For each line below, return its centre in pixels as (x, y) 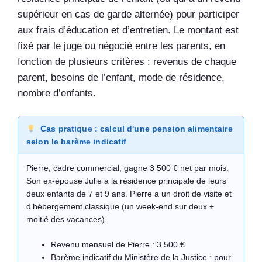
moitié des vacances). (67, 220)
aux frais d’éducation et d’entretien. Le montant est (128, 30)
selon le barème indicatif (77, 142)
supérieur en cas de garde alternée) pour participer (128, 14)
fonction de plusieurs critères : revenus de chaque (127, 61)
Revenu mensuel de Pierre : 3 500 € (118, 245)
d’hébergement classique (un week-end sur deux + (120, 207)
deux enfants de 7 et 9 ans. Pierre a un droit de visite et (129, 194)
